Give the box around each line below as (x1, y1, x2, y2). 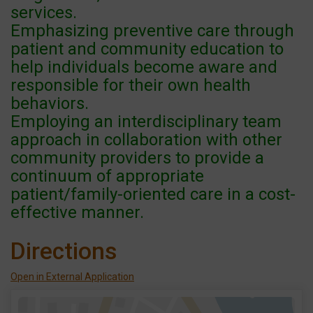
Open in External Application (10, 271, 134, 283)
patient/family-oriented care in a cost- (10, 184, 296, 205)
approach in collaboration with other (10, 130, 282, 150)
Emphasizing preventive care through (10, 21, 294, 41)
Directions (10, 238, 117, 265)
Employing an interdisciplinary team (10, 112, 282, 132)
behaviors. (10, 94, 89, 114)
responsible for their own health (10, 75, 251, 96)
